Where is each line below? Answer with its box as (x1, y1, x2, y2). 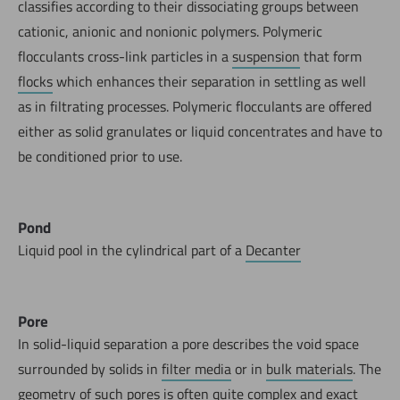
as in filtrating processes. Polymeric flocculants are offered (18, 95, 371, 117)
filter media (162, 357, 231, 379)
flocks (18, 70, 53, 92)
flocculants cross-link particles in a (18, 45, 232, 67)
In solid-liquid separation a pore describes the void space (18, 332, 359, 354)
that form (300, 45, 362, 67)
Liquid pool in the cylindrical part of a (18, 238, 246, 261)
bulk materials (266, 357, 353, 379)
